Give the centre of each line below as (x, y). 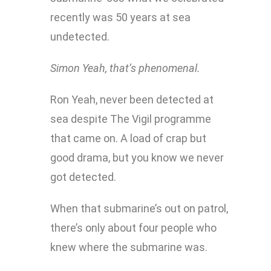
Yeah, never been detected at (142, 100)
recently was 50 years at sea (120, 18)
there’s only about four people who (133, 228)
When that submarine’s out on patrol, (139, 209)
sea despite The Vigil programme (131, 119)
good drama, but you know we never (137, 158)
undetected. (80, 37)
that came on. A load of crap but (128, 139)
